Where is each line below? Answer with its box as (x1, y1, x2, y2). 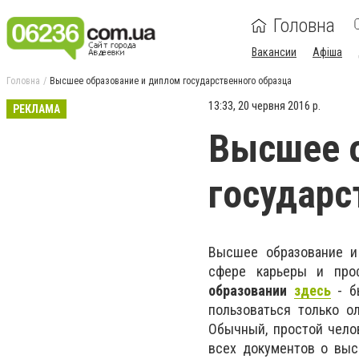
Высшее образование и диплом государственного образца (50, 75, 292, 87)
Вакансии (252, 46, 296, 58)
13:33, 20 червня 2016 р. (208, 99, 321, 113)
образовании (208, 282, 294, 299)
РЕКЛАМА (13, 103, 60, 115)
